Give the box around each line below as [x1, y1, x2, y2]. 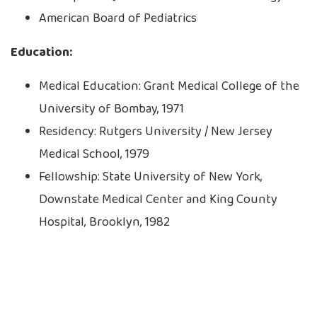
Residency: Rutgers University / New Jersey [39, 122, 272, 142]
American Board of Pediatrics [39, 8, 197, 29]
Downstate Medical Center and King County [39, 190, 277, 210]
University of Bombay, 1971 [39, 99, 184, 120]
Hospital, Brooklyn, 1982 [39, 212, 170, 233]
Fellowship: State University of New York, [39, 167, 263, 188]
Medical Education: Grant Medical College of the [39, 76, 299, 97]
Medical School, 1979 [39, 144, 149, 165]
